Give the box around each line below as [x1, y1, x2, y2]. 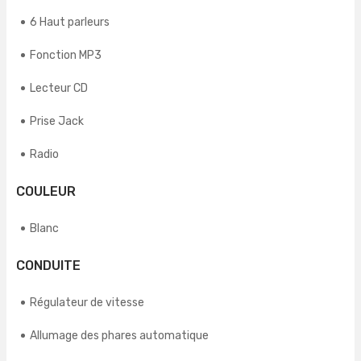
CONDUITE [16, 258, 81, 274]
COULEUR [16, 184, 76, 200]
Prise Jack [30, 114, 84, 129]
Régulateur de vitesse [30, 296, 144, 310]
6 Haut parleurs [30, 15, 110, 30]
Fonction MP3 [30, 48, 102, 63]
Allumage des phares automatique [30, 329, 209, 343]
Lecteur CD [30, 81, 88, 96]
